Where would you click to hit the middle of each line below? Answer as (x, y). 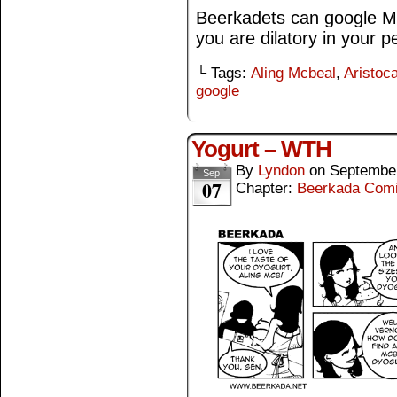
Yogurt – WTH (261, 149)
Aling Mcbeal (293, 74)
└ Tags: (223, 74)
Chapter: (266, 189)
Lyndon (281, 171)
